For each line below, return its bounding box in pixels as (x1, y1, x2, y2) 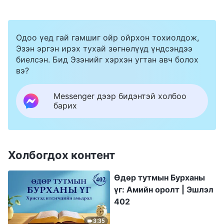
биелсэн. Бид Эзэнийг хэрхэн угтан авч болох (16, 54, 198, 64)
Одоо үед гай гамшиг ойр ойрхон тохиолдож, (16, 32, 199, 42)
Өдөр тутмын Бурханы (114, 172, 205, 182)
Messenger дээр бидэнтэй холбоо (53, 90, 186, 101)
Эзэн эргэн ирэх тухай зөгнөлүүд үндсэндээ (16, 43, 192, 53)
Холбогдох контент (8, 148, 115, 161)
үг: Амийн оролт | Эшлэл (114, 184, 213, 194)
